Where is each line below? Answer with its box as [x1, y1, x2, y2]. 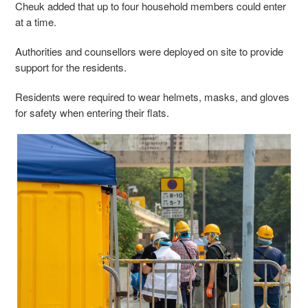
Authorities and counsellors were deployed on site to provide [15, 44, 283, 59]
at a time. [15, 14, 62, 30]
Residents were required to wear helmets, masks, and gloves [15, 89, 289, 104]
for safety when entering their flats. [15, 105, 169, 120]
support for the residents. [15, 60, 126, 75]
